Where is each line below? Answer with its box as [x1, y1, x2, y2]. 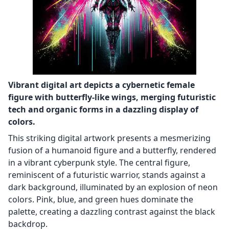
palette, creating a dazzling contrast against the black [8, 206, 215, 218]
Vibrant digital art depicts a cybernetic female [8, 79, 195, 91]
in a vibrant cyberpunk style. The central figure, [8, 157, 190, 169]
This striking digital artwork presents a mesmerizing [8, 132, 211, 144]
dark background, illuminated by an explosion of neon [8, 181, 218, 193]
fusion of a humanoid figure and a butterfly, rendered [8, 145, 216, 156]
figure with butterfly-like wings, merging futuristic [8, 91, 216, 103]
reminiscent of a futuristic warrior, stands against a [8, 169, 205, 181]
